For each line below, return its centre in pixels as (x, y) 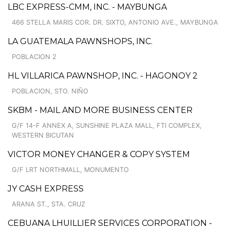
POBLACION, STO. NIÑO (50, 91)
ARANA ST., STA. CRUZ (49, 204)
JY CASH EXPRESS (46, 188)
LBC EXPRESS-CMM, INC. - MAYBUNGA (87, 7)
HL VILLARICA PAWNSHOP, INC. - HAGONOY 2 (103, 75)
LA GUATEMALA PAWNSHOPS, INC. (80, 41)
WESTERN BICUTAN (43, 135)
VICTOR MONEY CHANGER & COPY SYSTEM (99, 154)
